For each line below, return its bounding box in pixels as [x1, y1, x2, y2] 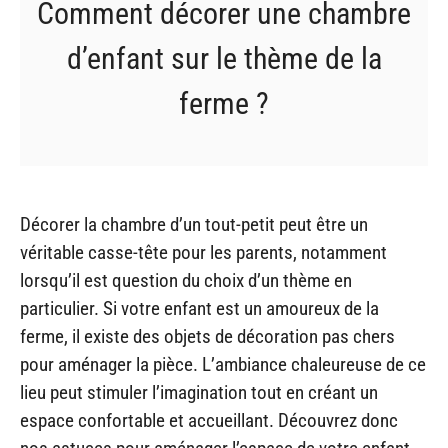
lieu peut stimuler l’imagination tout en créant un [20, 381, 378, 405]
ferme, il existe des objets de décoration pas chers [20, 325, 395, 349]
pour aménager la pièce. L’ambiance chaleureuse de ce [20, 353, 426, 377]
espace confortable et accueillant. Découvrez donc [20, 409, 398, 433]
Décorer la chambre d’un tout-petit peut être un [20, 213, 368, 237]
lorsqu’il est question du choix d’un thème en [20, 269, 352, 293]
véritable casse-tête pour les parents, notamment [20, 241, 387, 265]
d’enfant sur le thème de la [66, 41, 382, 77]
